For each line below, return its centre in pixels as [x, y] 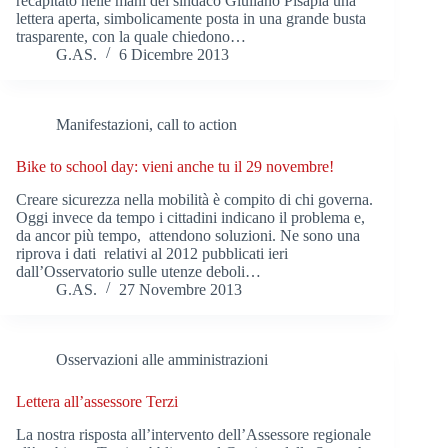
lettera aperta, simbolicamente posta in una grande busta [191, 18]
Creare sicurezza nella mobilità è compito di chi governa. [194, 199]
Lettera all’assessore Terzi [97, 401]
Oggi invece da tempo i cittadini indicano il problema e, [190, 217]
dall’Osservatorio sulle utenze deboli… [138, 271]
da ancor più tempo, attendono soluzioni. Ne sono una [188, 235]
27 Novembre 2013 [180, 289]
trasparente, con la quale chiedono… [131, 36]
